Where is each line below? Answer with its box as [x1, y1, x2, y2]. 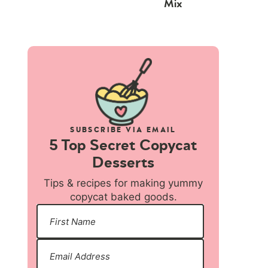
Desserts [92, 155, 154, 171]
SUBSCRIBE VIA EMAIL [70, 126, 176, 134]
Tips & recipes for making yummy [44, 177, 203, 190]
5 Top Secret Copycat [49, 138, 197, 154]
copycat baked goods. [69, 191, 177, 203]
